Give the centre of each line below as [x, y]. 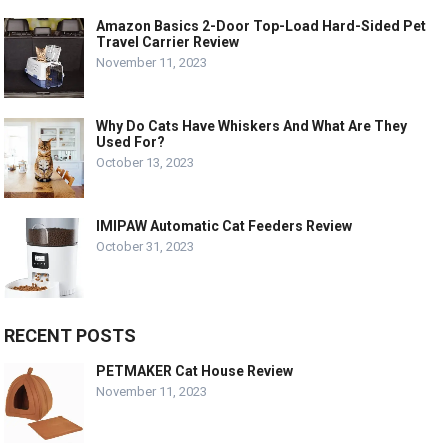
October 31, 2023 [145, 246]
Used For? [131, 141]
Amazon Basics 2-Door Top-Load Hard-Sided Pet [261, 25]
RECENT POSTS [70, 335]
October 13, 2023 [145, 162]
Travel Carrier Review [168, 41]
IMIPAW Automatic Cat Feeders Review [224, 225]
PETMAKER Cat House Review [195, 370]
